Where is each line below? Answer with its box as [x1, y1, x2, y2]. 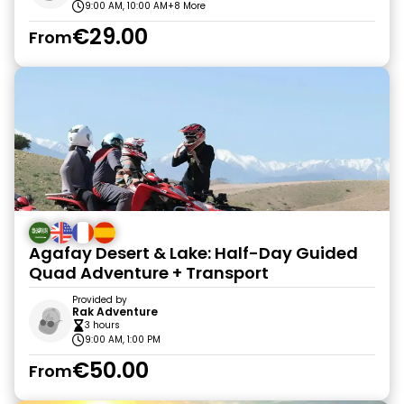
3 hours [85, 318, 120, 332]
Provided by [72, 293, 127, 307]
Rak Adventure [72, 304, 158, 319]
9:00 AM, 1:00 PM [85, 333, 161, 346]
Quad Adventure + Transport [29, 262, 269, 284]
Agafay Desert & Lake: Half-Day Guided [29, 242, 358, 264]
